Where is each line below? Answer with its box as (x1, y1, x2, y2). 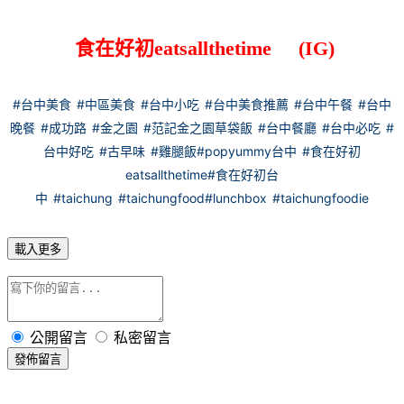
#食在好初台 (207, 167, 279, 183)
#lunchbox (205, 190, 267, 207)
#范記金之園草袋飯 (143, 120, 252, 136)
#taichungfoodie (272, 190, 369, 207)
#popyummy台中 (197, 143, 297, 160)
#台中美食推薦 (205, 96, 289, 113)
